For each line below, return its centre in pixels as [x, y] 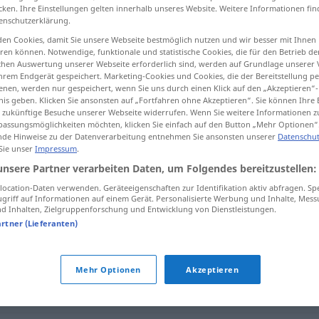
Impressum [56, 149]
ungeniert [134, 157]
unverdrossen [95, 295]
